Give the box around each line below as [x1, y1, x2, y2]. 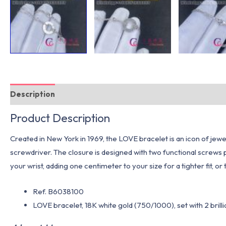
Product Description [10, 110, 110, 125]
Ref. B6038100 [33, 186, 84, 196]
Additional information [64, 89, 149, 99]
